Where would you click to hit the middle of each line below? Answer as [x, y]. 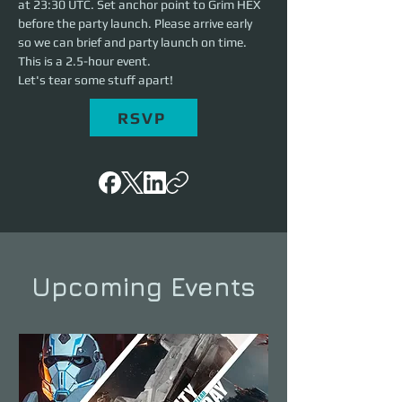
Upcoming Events [144, 287]
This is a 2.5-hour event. [86, 61]
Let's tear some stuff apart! [96, 80]
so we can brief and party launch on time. [134, 43]
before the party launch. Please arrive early [136, 24]
